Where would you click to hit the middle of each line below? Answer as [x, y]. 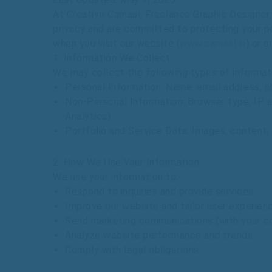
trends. [239, 235]
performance [172, 235]
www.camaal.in [213, 43]
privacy [70, 29]
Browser [206, 102]
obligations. [175, 250]
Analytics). [89, 116]
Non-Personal [97, 102]
